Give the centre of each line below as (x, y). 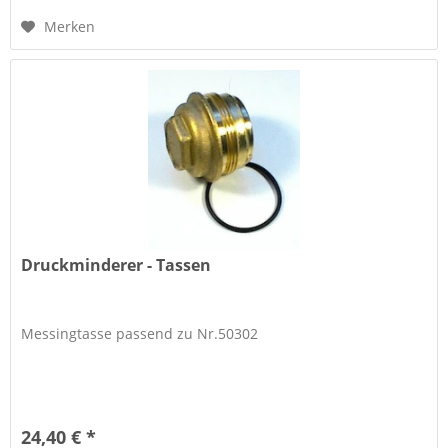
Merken (70, 26)
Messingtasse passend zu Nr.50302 (140, 333)
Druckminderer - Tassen (116, 264)
